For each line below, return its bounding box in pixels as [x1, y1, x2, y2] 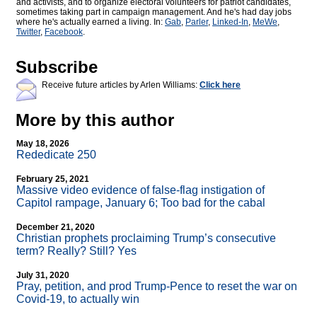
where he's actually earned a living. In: [16, 17, 165, 28]
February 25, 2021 [16, 174, 89, 185]
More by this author [16, 110, 174, 130]
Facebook [45, 27, 83, 38]
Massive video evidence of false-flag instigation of [16, 184, 265, 197]
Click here [200, 80, 241, 91]
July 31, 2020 [16, 270, 69, 281]
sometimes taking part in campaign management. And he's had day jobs [16, 7, 292, 18]
